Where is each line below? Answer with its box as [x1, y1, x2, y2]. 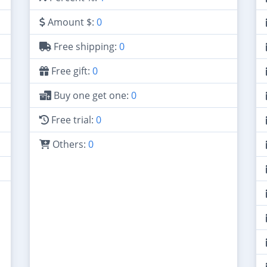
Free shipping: [51, 40, 119, 53]
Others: [50, 138, 88, 151]
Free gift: [49, 64, 92, 77]
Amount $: [45, 15, 97, 29]
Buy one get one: [51, 89, 131, 102]
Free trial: [49, 113, 96, 126]
